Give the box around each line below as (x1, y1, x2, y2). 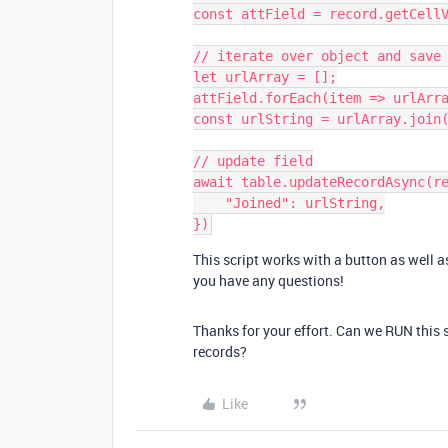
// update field (193, 153, 313, 169)
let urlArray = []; (193, 69, 337, 85)
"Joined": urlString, (193, 195, 225, 211)
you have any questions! (193, 271, 344, 290)
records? (193, 342, 247, 361)
